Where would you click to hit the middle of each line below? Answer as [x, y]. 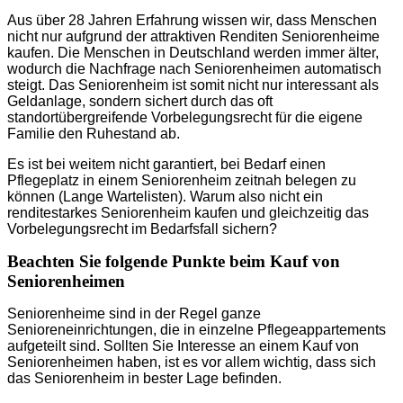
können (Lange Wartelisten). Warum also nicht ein [165, 197]
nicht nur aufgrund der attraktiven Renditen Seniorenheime [193, 37]
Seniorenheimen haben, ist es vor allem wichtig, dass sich [192, 363]
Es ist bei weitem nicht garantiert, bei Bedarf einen [166, 165]
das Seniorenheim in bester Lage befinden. [144, 379]
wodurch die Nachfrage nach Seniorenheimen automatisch [194, 69]
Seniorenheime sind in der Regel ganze [134, 314]
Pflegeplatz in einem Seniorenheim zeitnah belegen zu [182, 181]
